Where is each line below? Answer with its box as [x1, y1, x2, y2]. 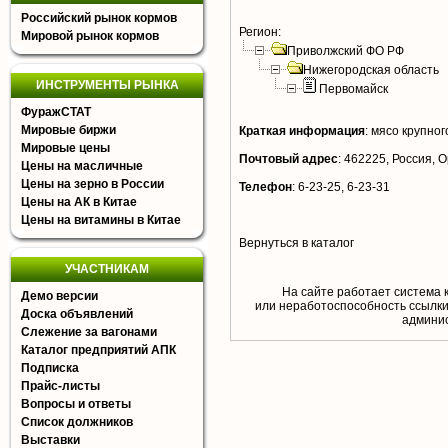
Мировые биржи [21, 123, 116, 137]
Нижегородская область [303, 63, 439, 77]
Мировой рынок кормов [21, 29, 159, 43]
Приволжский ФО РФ [287, 44, 404, 58]
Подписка [21, 361, 79, 375]
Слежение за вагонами [21, 325, 157, 339]
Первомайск [319, 82, 388, 96]
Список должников [21, 415, 133, 429]
